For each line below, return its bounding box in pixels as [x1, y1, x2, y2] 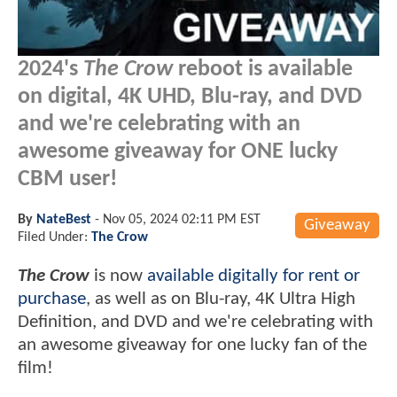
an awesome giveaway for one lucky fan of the [18, 335, 367, 354]
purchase [18, 289, 86, 308]
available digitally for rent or [147, 266, 360, 285]
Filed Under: [18, 230, 91, 245]
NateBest [36, 212, 91, 227]
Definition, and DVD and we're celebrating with [18, 312, 373, 331]
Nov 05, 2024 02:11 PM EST [103, 212, 261, 227]
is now [90, 266, 147, 285]
